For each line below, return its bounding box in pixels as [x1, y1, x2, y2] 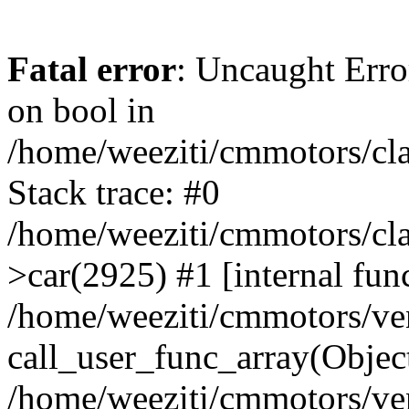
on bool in [7, 90, 155, 130]
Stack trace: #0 [7, 173, 220, 212]
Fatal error [7, 49, 176, 89]
